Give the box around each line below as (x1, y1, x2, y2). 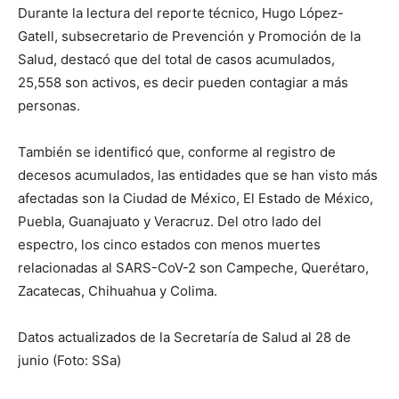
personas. (18, 97, 80, 114)
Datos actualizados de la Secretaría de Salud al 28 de (18, 329, 351, 346)
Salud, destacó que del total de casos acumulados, (18, 51, 335, 68)
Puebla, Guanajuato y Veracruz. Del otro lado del (18, 213, 322, 230)
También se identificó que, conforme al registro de (18, 143, 336, 160)
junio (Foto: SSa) (18, 352, 121, 369)
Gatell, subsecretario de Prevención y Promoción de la (18, 28, 361, 45)
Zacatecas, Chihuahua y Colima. (18, 282, 217, 299)
